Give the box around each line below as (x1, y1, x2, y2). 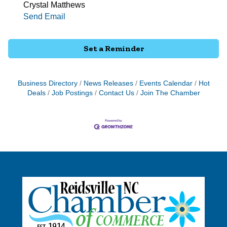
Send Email (23, 12, 65, 21)
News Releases (83, 79, 133, 87)
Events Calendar (139, 79, 193, 87)
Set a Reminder (83, 43, 144, 53)
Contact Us (98, 89, 134, 97)
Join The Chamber (140, 89, 200, 97)
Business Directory (17, 79, 78, 87)
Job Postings (51, 89, 93, 97)
